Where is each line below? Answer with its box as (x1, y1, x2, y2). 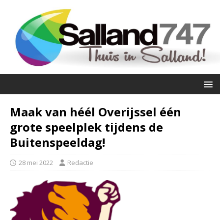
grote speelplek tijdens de (10, 118, 163, 135)
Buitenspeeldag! (10, 134, 105, 150)
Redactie (67, 158, 93, 167)
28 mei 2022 (19, 158, 53, 167)
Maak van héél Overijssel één (10, 103, 181, 120)
